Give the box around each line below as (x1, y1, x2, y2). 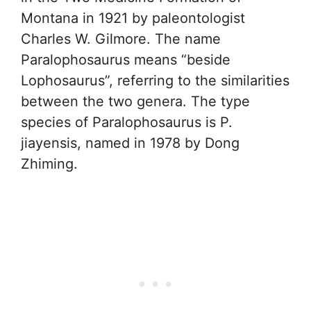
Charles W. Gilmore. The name (21, 30, 221, 47)
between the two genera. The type (21, 92, 250, 110)
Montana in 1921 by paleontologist (21, 9, 245, 26)
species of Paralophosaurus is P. (21, 113, 233, 131)
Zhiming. (21, 155, 78, 172)
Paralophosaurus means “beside (21, 51, 230, 68)
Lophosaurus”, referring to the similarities (21, 72, 289, 89)
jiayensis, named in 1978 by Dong (21, 134, 239, 151)
